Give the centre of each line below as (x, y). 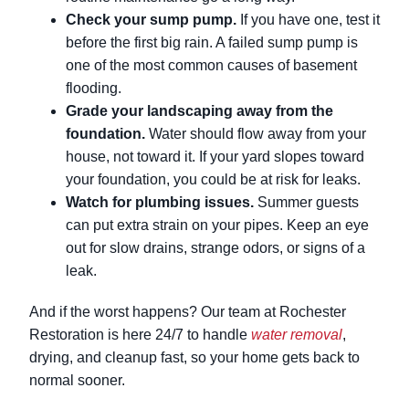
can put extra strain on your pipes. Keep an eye (217, 225)
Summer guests (306, 203)
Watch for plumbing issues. (160, 203)
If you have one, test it (308, 20)
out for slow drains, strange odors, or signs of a (215, 248)
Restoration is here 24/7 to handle (140, 335)
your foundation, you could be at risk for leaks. (213, 180)
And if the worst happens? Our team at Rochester (188, 312)
